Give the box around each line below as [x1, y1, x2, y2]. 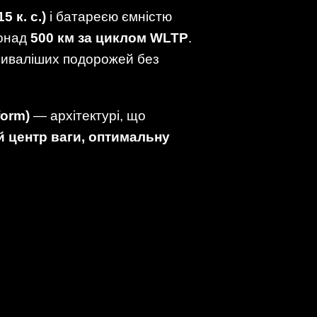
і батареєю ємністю [46, 9, 172, 25]
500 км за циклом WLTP [30, 30, 188, 46]
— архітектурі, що [30, 108, 146, 123]
